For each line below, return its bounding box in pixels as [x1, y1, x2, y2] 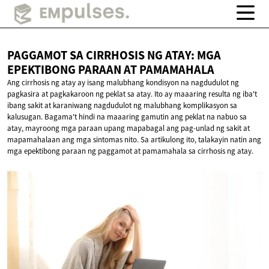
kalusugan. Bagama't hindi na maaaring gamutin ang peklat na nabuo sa [7, 112, 247, 122]
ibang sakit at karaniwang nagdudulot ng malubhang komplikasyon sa [7, 100, 237, 111]
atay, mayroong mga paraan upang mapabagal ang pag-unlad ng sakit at [7, 123, 250, 134]
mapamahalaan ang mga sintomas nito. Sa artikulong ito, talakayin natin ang [7, 134, 261, 145]
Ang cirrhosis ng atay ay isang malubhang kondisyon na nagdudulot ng [7, 77, 239, 88]
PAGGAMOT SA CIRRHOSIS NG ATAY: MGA [7, 47, 221, 64]
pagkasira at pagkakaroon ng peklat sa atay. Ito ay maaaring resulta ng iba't [7, 89, 257, 100]
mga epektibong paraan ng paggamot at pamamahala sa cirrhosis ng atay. [7, 146, 253, 157]
